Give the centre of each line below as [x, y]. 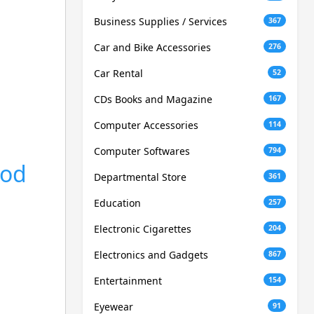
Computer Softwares [142, 151]
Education [117, 203]
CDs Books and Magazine [153, 100]
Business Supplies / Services [161, 22]
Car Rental [118, 74]
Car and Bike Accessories [152, 48]
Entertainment [128, 281]
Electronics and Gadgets [151, 255]
